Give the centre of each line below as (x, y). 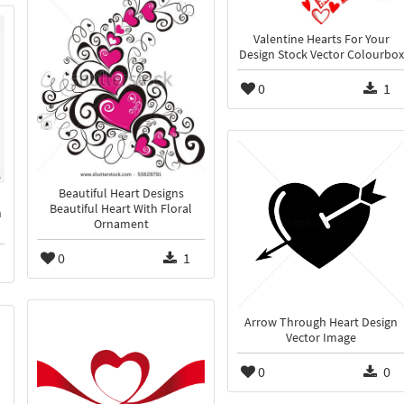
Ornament (121, 224)
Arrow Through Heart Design (321, 323)
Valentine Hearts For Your (321, 39)
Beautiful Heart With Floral (121, 208)
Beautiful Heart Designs (121, 193)
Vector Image (321, 338)
